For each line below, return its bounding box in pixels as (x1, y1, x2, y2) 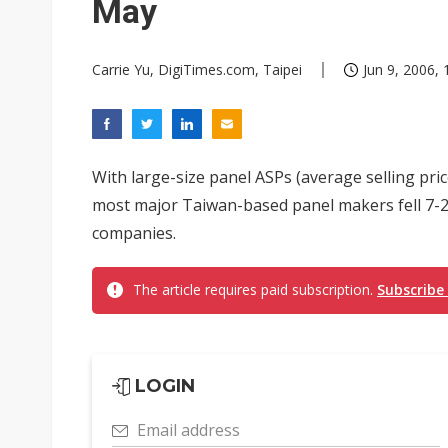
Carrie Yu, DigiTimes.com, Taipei (92, 60, 302, 79)
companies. (92, 222, 176, 244)
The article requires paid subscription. (133, 280, 377, 299)
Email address (137, 419, 240, 441)
